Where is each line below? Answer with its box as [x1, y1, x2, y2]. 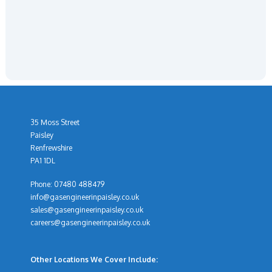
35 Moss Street [30, 118, 80, 127]
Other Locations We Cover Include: [30, 255, 158, 264]
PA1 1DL [30, 156, 55, 165]
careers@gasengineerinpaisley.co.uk [30, 218, 150, 227]
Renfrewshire [30, 143, 72, 152]
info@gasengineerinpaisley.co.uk [30, 192, 139, 202]
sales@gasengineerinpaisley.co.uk [30, 205, 143, 214]
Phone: [30, 180, 54, 189]
